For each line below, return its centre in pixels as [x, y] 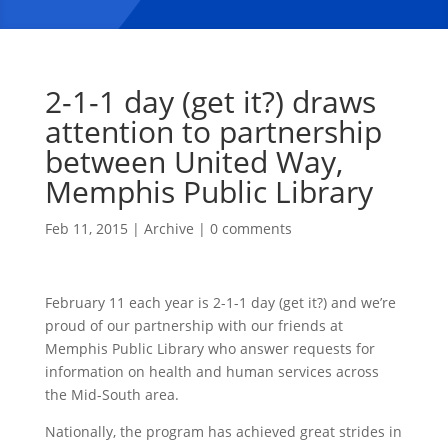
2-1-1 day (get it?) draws [210, 101]
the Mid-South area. [111, 394]
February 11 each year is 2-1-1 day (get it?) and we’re [220, 302]
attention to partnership [213, 131]
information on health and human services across [211, 371]
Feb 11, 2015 [86, 228]
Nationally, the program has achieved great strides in [223, 431]
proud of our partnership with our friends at [193, 325]
